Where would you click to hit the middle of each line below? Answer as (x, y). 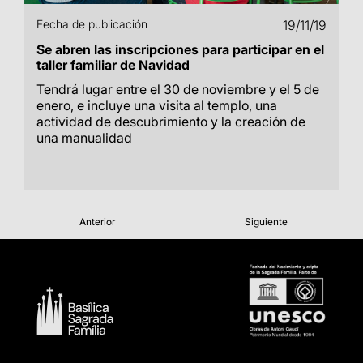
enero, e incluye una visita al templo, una (157, 105)
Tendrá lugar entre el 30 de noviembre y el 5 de (178, 89)
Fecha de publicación (92, 24)
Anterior (97, 222)
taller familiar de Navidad (113, 65)
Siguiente (266, 222)
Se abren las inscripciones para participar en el (180, 49)
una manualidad (84, 138)
